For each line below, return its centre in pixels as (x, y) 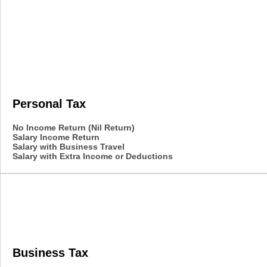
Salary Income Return (56, 137)
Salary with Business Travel (69, 146)
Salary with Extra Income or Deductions (93, 156)
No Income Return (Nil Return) (74, 127)
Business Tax (50, 252)
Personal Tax (49, 103)
